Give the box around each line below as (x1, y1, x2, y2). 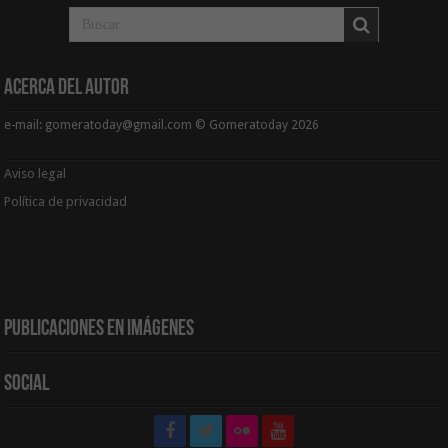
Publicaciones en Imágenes (4, 318, 195, 342)
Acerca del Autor (4, 76, 130, 100)
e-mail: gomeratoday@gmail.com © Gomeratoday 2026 (4, 117, 320, 132)
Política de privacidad (4, 193, 128, 209)
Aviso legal (4, 165, 70, 181)
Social (4, 373, 50, 397)
